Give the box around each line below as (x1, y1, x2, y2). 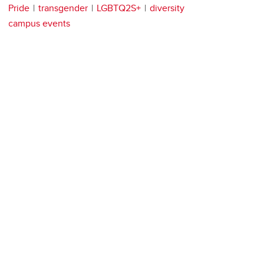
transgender (38, 1, 88, 15)
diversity (150, 1, 184, 15)
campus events (8, 16, 70, 31)
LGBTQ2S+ (97, 1, 141, 15)
